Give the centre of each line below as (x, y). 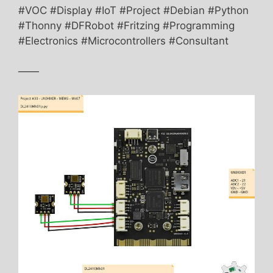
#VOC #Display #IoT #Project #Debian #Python (133, 10)
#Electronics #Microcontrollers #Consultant (123, 41)
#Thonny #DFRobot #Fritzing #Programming (126, 25)
